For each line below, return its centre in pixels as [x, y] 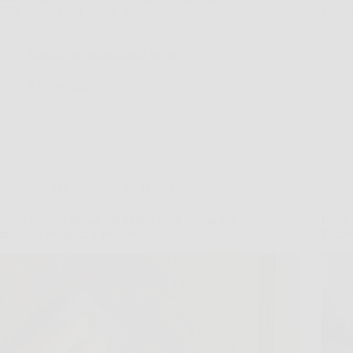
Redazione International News [103, 55]
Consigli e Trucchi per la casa [101, 186]
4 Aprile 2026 [62, 85]
